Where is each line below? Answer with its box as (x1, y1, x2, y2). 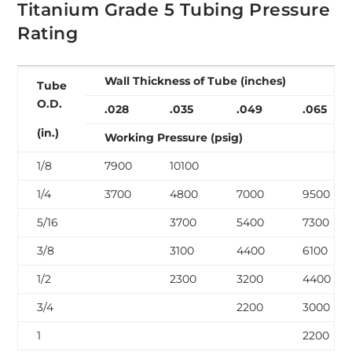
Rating (17, 23, 79, 45)
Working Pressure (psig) (104, 130, 244, 145)
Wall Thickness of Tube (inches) (104, 74, 287, 89)
